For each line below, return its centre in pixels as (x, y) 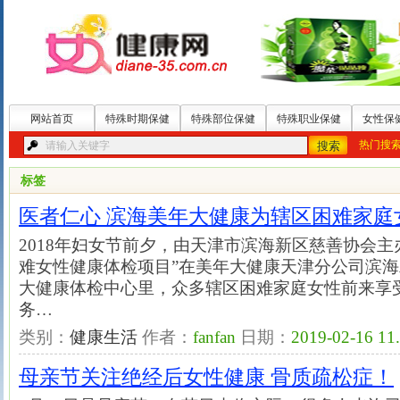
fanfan (214, 337)
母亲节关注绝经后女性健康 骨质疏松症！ (206, 377)
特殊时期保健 (137, 119)
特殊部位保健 (223, 119)
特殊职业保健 (309, 119)
